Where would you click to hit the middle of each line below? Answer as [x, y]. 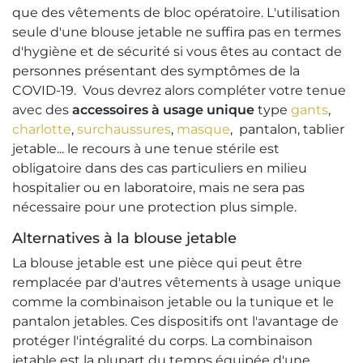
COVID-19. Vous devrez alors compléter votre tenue [179, 91]
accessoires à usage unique [163, 110]
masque [203, 130]
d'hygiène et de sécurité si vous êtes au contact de [177, 52]
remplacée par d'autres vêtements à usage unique [177, 283]
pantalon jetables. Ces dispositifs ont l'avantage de [175, 322]
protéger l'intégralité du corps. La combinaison [162, 341]
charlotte [42, 130]
